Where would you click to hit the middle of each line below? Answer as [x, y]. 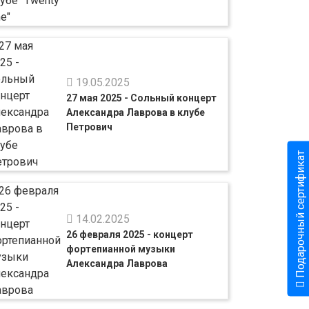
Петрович [90, 127]
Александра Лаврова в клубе [136, 112]
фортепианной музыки [121, 249]
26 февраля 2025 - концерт [130, 234]
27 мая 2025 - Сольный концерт [142, 98]
